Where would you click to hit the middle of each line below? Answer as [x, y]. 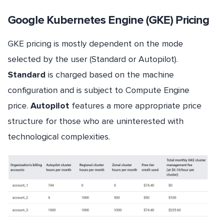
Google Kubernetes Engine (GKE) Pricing [108, 20]
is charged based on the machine [110, 75]
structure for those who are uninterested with [96, 121]
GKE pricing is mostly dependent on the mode [95, 44]
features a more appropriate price [135, 106]
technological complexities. [59, 137]
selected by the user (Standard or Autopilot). [93, 59]
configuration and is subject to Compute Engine [99, 90]
